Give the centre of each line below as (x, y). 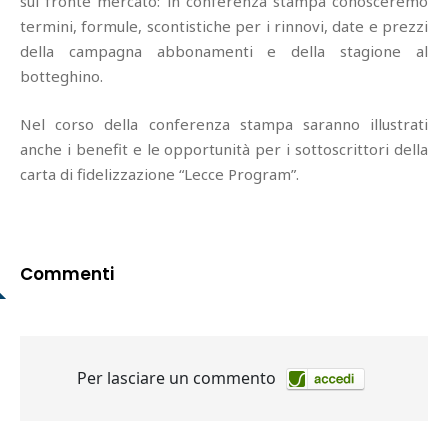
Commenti (67, 274)
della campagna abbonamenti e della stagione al (224, 51)
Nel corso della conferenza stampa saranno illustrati (224, 124)
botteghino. (61, 76)
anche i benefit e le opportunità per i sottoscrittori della (224, 149)
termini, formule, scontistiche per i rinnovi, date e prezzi (224, 26)
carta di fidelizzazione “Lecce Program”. (159, 174)
